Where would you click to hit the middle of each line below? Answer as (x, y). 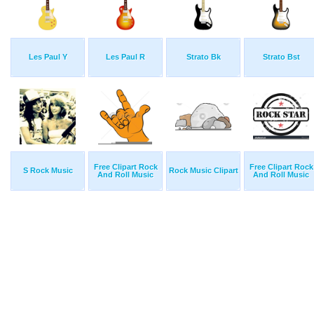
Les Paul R (125, 57)
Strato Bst (281, 57)
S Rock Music (48, 171)
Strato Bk (203, 57)
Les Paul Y (48, 57)
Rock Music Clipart (203, 171)
